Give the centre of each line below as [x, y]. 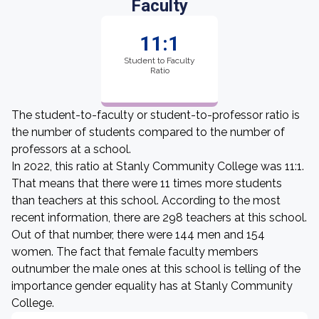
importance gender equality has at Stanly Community [152, 286]
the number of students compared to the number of [148, 132]
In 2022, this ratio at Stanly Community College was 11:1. [158, 166]
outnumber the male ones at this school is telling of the [156, 269]
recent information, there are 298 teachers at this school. [159, 218]
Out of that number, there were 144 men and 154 [138, 235]
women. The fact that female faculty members [135, 252]
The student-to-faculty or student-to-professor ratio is [156, 115]
